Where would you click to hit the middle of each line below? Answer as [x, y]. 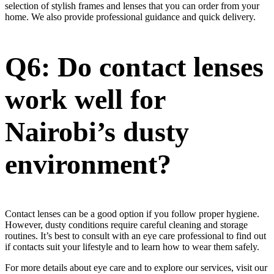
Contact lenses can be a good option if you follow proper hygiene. [132, 213]
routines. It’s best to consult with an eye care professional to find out [135, 235]
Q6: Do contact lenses [134, 67]
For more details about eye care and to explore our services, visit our [136, 267]
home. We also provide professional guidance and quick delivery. [130, 17]
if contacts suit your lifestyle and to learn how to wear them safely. [132, 246]
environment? [88, 164]
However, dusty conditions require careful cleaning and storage [126, 224]
